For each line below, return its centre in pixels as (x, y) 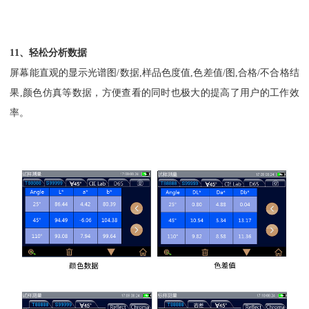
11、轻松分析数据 (49, 52)
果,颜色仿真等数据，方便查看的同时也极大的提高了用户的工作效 (154, 92)
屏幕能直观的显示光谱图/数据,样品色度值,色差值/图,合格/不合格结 (154, 72)
